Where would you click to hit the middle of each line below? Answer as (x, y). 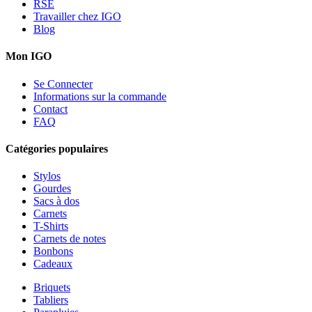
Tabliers (51, 300)
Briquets (52, 288)
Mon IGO (29, 56)
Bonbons (53, 251)
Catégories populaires (57, 148)
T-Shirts (51, 226)
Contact (50, 109)
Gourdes (52, 189)
